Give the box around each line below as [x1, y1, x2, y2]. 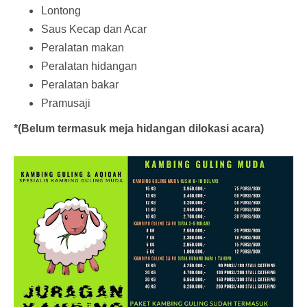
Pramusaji [41, 97, 90, 109]
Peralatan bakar [41, 78, 119, 90]
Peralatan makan [41, 41, 124, 53]
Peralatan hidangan [41, 60, 137, 72]
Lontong [41, 4, 81, 16]
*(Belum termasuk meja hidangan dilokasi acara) [14, 122, 264, 134]
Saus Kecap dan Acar [41, 23, 147, 35]
